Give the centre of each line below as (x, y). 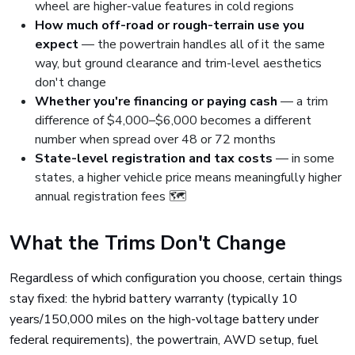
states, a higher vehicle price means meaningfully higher (188, 177)
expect (57, 44)
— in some (303, 158)
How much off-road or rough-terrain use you (170, 25)
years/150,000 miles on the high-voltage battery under (164, 319)
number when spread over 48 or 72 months (155, 139)
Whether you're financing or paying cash (156, 101)
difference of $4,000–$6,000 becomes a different (173, 120)
